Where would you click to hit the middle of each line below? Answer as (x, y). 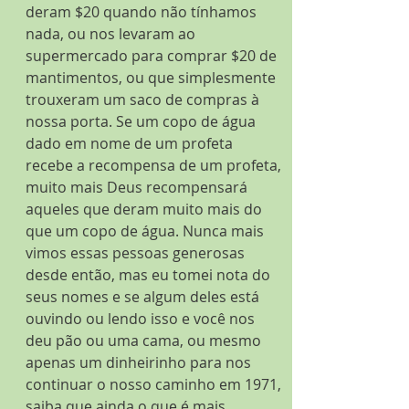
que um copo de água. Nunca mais (147, 231)
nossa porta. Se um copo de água (142, 121)
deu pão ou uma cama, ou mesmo (145, 341)
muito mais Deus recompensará (138, 187)
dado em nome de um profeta (131, 143)
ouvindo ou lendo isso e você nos (142, 319)
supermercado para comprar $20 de (153, 56)
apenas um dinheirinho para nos (140, 362)
